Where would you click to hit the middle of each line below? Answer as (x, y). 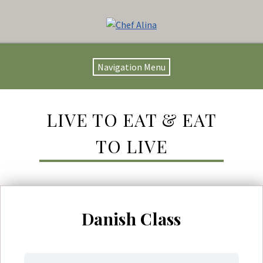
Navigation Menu (131, 67)
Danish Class (131, 219)
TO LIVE (131, 146)
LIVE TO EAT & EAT (131, 120)
